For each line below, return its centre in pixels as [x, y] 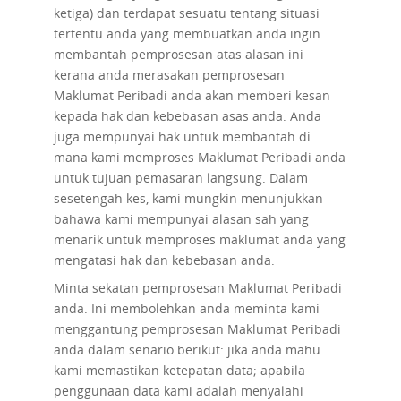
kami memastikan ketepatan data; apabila [179, 370]
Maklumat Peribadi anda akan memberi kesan [192, 95]
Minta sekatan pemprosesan [139, 288]
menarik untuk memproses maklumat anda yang [199, 239]
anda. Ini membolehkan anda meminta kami [186, 308]
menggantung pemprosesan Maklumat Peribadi [197, 329]
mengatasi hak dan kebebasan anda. [164, 260]
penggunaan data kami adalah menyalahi [178, 391]
